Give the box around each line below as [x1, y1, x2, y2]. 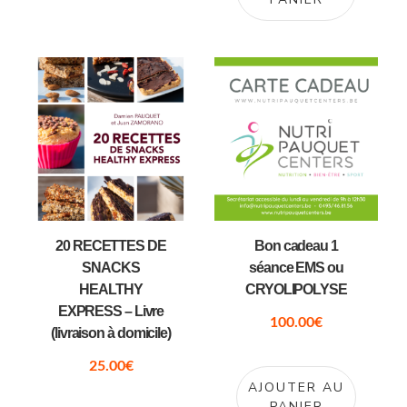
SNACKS [82, 260, 140, 276]
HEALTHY [79, 282, 143, 298]
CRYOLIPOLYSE [245, 282, 347, 298]
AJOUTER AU [248, 379, 344, 397]
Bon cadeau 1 [254, 238, 338, 254]
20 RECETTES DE [55, 238, 166, 254]
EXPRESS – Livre [57, 303, 164, 320]
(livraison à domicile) [51, 325, 171, 342]
